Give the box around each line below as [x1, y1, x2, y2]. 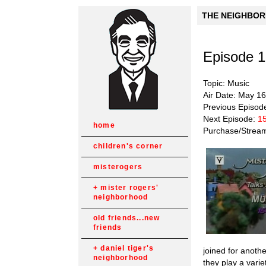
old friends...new [93, 214, 160, 222]
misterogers [93, 163, 143, 171]
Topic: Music [203, 78, 249, 88]
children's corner [93, 142, 163, 150]
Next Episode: [203, 113, 258, 123]
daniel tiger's [100, 244, 154, 252]
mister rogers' [100, 183, 159, 192]
